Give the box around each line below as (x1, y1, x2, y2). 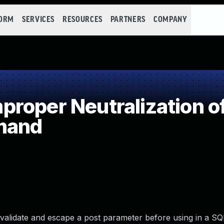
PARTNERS (110, 15, 145, 24)
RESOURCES (62, 15, 102, 24)
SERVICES (21, 15, 55, 24)
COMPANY (153, 15, 187, 24)
